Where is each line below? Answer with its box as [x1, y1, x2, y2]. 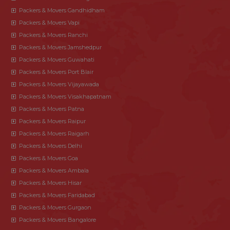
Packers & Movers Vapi [19, 18, 80, 26]
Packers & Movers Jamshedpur [19, 43, 102, 51]
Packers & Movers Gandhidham [19, 6, 105, 14]
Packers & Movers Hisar [19, 179, 82, 186]
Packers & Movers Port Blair [19, 68, 93, 75]
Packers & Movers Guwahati [19, 55, 94, 63]
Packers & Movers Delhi [19, 142, 82, 149]
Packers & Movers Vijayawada [19, 80, 99, 88]
